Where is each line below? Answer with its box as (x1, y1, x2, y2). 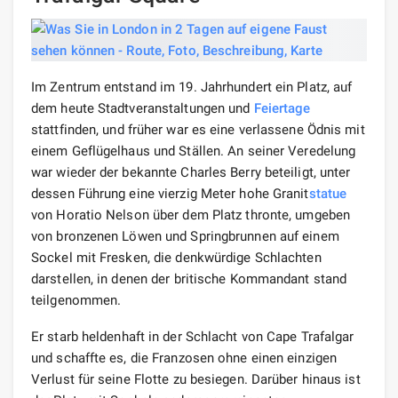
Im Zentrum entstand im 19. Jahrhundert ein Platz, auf (31, 78, 353, 95)
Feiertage (253, 99, 311, 116)
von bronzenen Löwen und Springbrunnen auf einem (31, 227, 339, 244)
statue (308, 185, 347, 202)
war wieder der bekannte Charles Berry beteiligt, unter (31, 163, 351, 180)
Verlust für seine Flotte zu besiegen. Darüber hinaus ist (31, 370, 361, 387)
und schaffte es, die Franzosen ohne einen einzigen (31, 349, 338, 366)
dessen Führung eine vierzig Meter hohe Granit (31, 185, 309, 202)
